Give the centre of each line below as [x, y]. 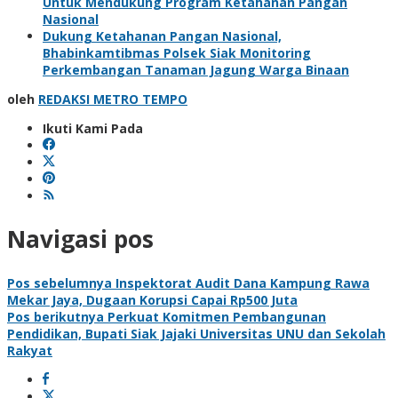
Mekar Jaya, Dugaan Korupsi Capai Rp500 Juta [152, 299]
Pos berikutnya [56, 316]
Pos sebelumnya [60, 283]
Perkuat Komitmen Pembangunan [215, 316]
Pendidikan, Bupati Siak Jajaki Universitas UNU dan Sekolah [196, 333]
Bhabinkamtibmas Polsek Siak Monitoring [177, 52]
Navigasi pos [80, 239]
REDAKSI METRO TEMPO [113, 99]
